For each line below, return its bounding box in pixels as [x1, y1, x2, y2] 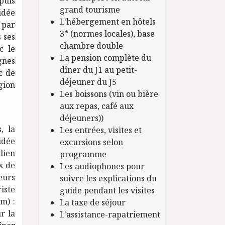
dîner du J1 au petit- [59, 64, 137, 76]
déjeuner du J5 [59, 76, 117, 88]
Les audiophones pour [59, 161, 145, 172]
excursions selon [59, 137, 123, 148]
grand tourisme [59, 4, 120, 16]
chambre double [59, 40, 123, 52]
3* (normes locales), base [59, 28, 155, 40]
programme [59, 149, 106, 160]
